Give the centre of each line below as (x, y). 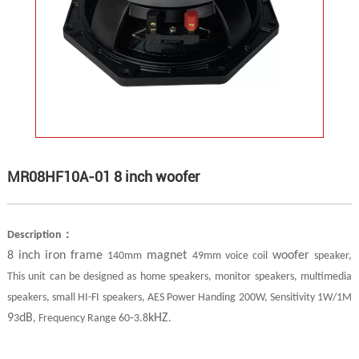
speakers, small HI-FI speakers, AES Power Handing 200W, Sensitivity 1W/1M (179, 298)
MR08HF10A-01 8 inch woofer (103, 177)
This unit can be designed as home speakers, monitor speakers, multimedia (179, 277)
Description (34, 236)
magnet (167, 256)
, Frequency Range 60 (81, 319)
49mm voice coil (230, 256)
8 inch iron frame (57, 256)
